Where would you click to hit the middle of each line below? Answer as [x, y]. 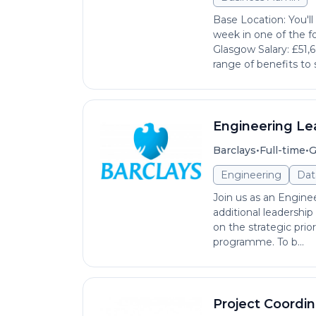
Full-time [282, 150]
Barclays [235, 150]
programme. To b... [259, 242]
